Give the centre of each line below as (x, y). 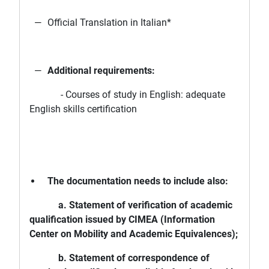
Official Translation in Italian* (109, 23)
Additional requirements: (101, 71)
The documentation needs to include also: (138, 181)
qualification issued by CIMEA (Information (122, 220)
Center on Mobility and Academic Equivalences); (134, 234)
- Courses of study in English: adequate (127, 95)
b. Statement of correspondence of (119, 258)
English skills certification (83, 109)
